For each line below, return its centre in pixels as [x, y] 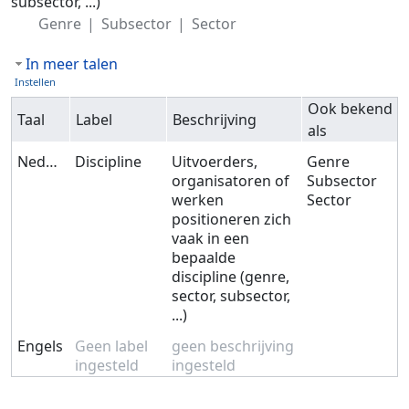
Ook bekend [351, 109]
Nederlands [52, 162]
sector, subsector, [231, 296]
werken [198, 200]
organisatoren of [231, 181]
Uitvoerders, [215, 162]
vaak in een [211, 239]
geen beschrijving [233, 346]
